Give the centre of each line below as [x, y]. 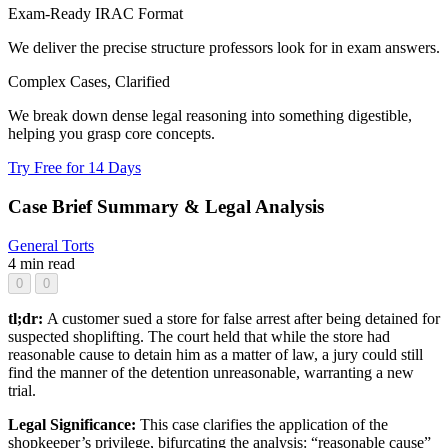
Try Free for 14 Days [74, 168]
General [35, 245]
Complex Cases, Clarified [89, 82]
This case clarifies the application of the [264, 424]
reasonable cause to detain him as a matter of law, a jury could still [215, 354]
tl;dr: [27, 318]
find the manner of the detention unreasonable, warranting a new [211, 372]
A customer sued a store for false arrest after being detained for [243, 318]
